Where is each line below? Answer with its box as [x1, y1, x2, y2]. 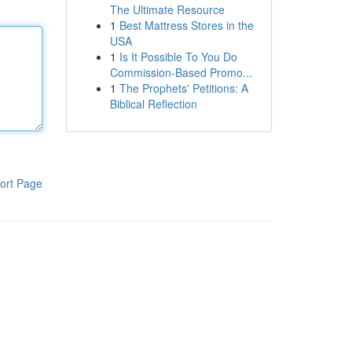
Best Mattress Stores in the [119, 17, 254, 33]
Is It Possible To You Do [119, 49, 237, 64]
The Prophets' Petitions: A [119, 80, 248, 96]
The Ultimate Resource [109, 2, 225, 17]
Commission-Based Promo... [109, 64, 252, 80]
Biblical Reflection [109, 96, 197, 112]
